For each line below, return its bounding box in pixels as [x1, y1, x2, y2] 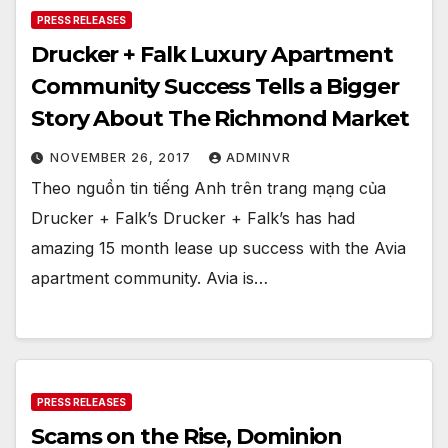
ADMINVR [226, 149, 291, 165]
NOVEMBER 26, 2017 [50, 149, 195, 165]
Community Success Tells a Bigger [31, 72, 399, 100]
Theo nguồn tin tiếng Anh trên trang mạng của [31, 177, 386, 198]
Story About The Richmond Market [31, 104, 409, 132]
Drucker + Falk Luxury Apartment [31, 40, 393, 68]
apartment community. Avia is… [31, 267, 268, 288]
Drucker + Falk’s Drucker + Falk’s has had [31, 207, 355, 228]
